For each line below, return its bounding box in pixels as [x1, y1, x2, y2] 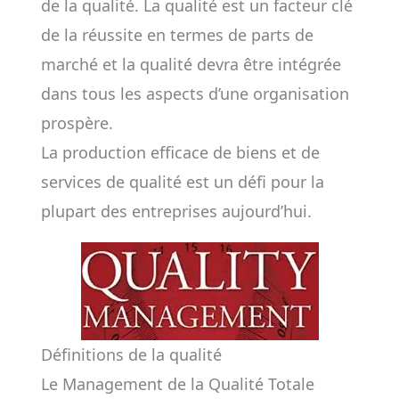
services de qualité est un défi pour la [40, 171, 324, 192]
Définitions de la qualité [40, 344, 222, 365]
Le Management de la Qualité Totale [40, 373, 314, 395]
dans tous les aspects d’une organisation [40, 83, 349, 104]
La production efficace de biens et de [40, 142, 320, 163]
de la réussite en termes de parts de [40, 24, 313, 45]
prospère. [40, 112, 113, 134]
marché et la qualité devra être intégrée [40, 53, 341, 75]
